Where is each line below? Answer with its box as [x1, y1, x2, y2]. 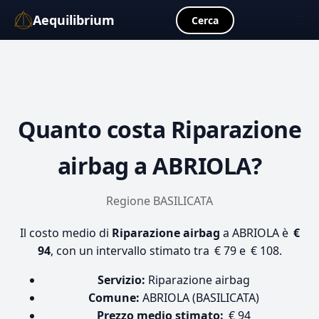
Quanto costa [18, 114, 171, 145]
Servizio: [98, 272, 145, 288]
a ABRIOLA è [219, 225, 291, 241]
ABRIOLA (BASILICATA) [140, 290, 259, 305]
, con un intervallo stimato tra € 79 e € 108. [50, 243, 282, 258]
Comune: [88, 290, 140, 305]
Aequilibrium [33, 11, 115, 28]
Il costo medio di [19, 225, 112, 241]
